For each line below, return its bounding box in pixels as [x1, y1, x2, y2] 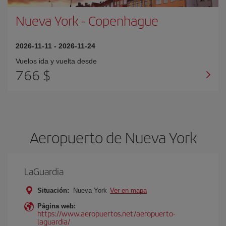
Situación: [37, 187, 69, 194]
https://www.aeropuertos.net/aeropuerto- [37, 208, 176, 218]
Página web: [37, 202, 76, 210]
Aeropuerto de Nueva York [29, 127, 197, 148]
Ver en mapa [110, 187, 147, 194]
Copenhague [88, 11, 158, 30]
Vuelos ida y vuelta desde [16, 57, 97, 65]
